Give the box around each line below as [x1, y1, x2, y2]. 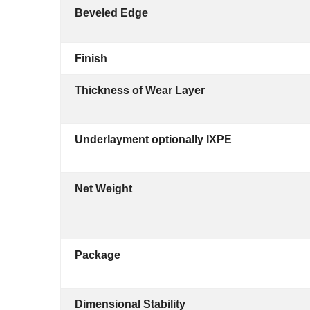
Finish [75, 53, 107, 64]
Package [75, 249, 120, 261]
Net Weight [75, 183, 132, 194]
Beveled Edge [75, 7, 148, 19]
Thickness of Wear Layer [75, 84, 205, 96]
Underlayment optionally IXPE [75, 134, 232, 145]
